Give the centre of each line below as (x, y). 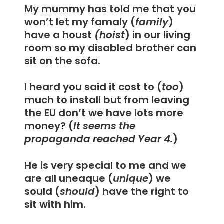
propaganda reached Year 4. (99, 139)
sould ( (42, 191)
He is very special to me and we (106, 165)
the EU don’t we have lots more (104, 113)
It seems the (105, 126)
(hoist (110, 35)
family (152, 22)
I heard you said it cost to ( (93, 87)
